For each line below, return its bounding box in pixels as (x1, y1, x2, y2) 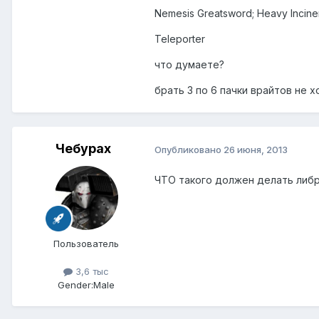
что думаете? (155, 58, 224, 71)
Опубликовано (155, 143, 224, 155)
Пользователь (53, 238, 119, 250)
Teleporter (155, 33, 205, 46)
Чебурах (56, 141, 111, 157)
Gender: (58, 279, 93, 291)
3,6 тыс (73, 266, 109, 278)
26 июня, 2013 (224, 143, 288, 155)
